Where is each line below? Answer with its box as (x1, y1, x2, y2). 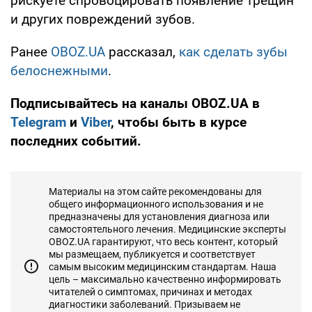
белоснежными (10, 62, 108, 79)
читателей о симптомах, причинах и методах (49, 286, 252, 297)
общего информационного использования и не (49, 198, 263, 210)
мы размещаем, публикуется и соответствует (49, 248, 256, 260)
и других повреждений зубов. (10, 10, 198, 27)
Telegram (10, 114, 66, 130)
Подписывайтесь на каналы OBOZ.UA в (10, 95, 260, 111)
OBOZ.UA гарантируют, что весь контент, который (49, 235, 278, 247)
